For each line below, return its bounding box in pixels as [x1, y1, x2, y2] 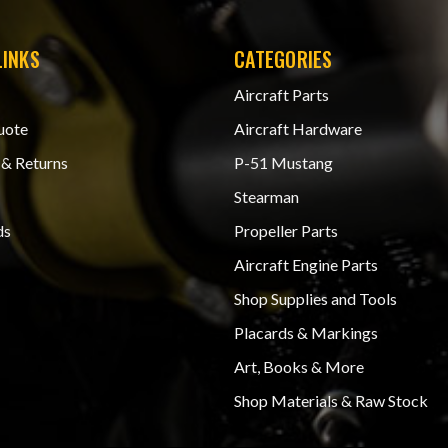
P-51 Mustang [234, 153, 333, 173]
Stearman [234, 187, 299, 207]
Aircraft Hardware [234, 119, 362, 139]
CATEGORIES [234, 43, 333, 74]
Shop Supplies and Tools [234, 289, 397, 309]
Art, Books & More [234, 357, 364, 377]
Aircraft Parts [234, 85, 329, 105]
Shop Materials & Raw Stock [234, 391, 428, 411]
